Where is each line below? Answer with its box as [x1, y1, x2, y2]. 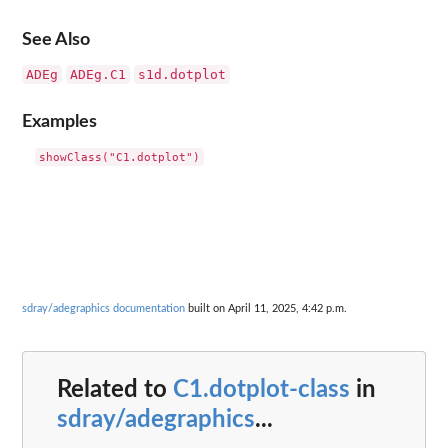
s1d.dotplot [138, 66, 226, 82]
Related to [57, 378, 173, 403]
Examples [22, 113, 97, 131]
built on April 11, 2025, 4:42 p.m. [185, 302, 347, 314]
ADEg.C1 [70, 66, 126, 82]
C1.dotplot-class [173, 378, 350, 403]
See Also [22, 30, 90, 48]
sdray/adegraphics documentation [22, 302, 185, 314]
